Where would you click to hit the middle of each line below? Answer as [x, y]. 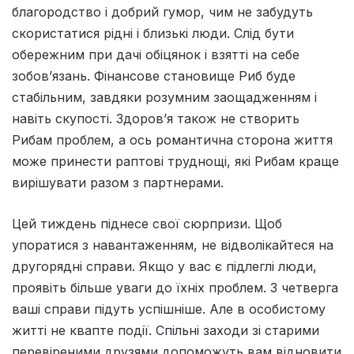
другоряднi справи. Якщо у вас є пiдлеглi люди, [164, 267]
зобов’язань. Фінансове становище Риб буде [154, 76]
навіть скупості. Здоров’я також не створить [156, 119]
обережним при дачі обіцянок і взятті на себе [156, 55]
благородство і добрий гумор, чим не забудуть [162, 12]
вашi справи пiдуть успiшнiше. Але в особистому [169, 309]
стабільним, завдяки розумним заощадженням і [164, 98]
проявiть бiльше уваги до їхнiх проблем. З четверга [175, 288]
